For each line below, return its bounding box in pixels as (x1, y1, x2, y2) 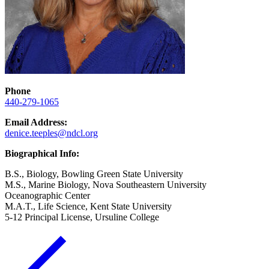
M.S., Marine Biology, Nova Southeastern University (5, 180, 207, 190)
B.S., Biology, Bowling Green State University (5, 169, 183, 180)
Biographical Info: (5, 148, 79, 159)
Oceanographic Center (5, 190, 90, 201)
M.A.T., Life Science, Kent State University (5, 201, 172, 212)
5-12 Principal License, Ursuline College (5, 212, 159, 223)
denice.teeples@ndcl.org (5, 128, 98, 139)
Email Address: (5, 117, 67, 128)
